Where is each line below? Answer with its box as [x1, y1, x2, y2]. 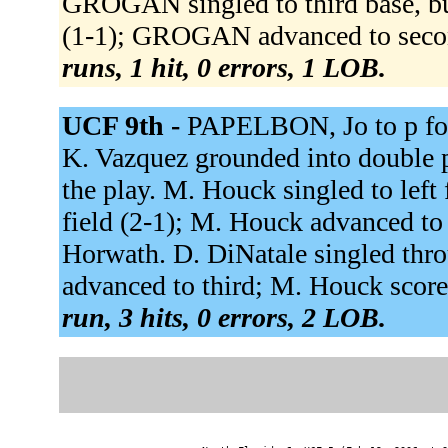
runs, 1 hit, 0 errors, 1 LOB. [61, 51, 386, 83]
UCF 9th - [61, 109, 187, 141]
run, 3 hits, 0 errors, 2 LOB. [61, 301, 386, 333]
